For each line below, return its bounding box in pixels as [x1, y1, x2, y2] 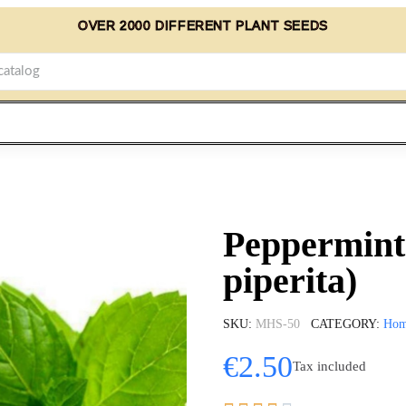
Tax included [293, 359, 366, 374]
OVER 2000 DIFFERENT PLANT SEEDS [78, 18, 328, 33]
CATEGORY [311, 316, 376, 331]
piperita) [223, 259, 357, 301]
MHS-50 [256, 316, 300, 331]
